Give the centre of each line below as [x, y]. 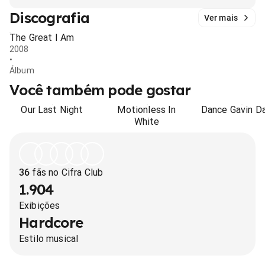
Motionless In [147, 110]
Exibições [40, 206]
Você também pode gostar [100, 90]
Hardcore [51, 222]
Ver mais [221, 18]
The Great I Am [42, 38]
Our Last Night [52, 110]
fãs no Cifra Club [67, 172]
